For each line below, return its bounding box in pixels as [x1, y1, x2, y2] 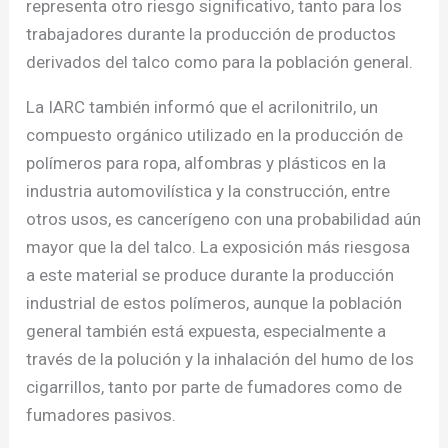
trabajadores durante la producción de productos [26, 23, 397, 44]
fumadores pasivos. [26, 404, 177, 425]
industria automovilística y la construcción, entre [26, 180, 391, 201]
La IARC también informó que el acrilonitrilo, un [26, 96, 379, 117]
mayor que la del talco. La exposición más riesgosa [26, 236, 411, 257]
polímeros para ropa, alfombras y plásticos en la [26, 152, 387, 173]
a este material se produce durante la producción [26, 264, 395, 285]
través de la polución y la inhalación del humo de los [26, 348, 415, 369]
